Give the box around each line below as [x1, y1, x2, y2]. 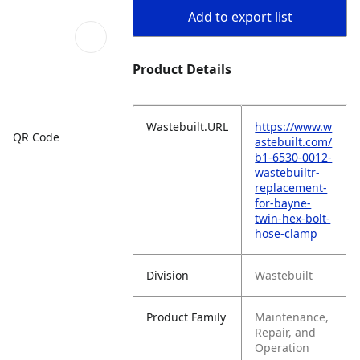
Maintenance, [255, 309, 329, 325]
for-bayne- [255, 195, 312, 211]
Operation [255, 340, 310, 355]
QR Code [13, 129, 59, 145]
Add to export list [187, 8, 292, 26]
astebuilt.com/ [255, 134, 333, 149]
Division [146, 268, 190, 283]
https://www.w [255, 119, 333, 134]
